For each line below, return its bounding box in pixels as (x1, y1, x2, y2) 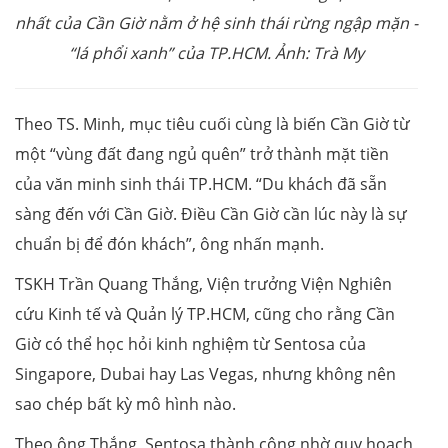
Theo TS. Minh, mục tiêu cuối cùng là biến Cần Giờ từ (15, 112, 410, 135)
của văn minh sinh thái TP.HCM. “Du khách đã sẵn (15, 172, 387, 195)
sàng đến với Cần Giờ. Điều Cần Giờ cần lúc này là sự (15, 202, 407, 225)
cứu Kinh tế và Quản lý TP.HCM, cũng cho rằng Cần (15, 302, 395, 325)
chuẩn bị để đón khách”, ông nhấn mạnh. (15, 232, 324, 255)
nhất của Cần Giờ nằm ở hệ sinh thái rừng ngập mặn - (15, 11, 418, 34)
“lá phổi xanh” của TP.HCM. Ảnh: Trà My (69, 41, 364, 64)
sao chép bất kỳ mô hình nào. (15, 392, 236, 415)
